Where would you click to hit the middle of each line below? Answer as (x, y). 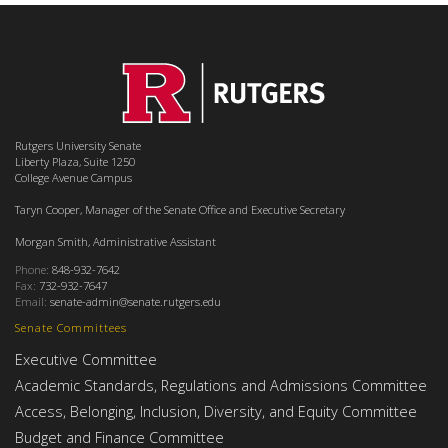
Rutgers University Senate (78, 146)
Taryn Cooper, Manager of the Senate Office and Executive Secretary (180, 210)
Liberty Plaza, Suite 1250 (75, 162)
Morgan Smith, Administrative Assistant (115, 242)
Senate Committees (71, 327)
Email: (31, 301)
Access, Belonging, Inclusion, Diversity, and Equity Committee (216, 410)
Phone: (32, 269)
